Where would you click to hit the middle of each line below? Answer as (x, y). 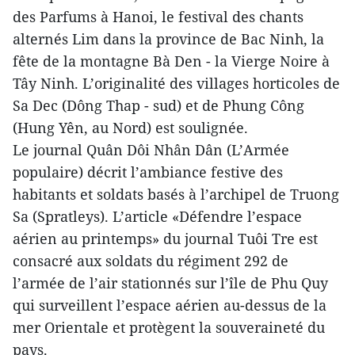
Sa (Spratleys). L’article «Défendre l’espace (157, 216)
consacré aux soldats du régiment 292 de (151, 261)
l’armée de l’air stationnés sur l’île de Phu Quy (170, 283)
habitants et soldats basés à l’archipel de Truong (176, 194)
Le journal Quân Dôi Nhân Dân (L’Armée (151, 150)
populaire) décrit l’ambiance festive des (148, 172)
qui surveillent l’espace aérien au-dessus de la (170, 305)
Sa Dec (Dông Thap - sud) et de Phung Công (158, 105)
